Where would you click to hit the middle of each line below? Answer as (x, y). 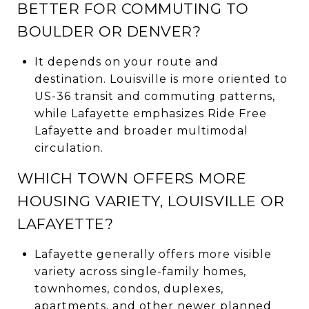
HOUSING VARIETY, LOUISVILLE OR (151, 201)
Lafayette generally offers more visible (153, 254)
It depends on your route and (126, 61)
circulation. (69, 148)
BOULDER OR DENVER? (109, 31)
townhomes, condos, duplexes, (129, 288)
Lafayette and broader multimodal (141, 130)
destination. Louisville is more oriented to (161, 79)
